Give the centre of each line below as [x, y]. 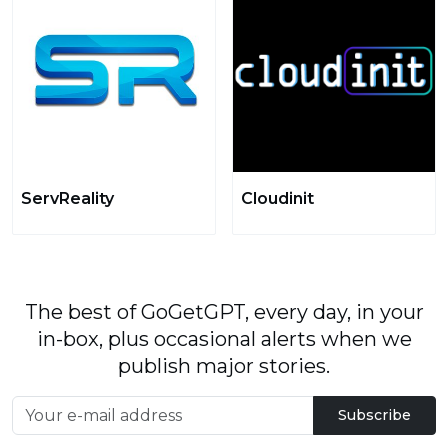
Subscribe [374, 415]
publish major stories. [224, 366]
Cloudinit [277, 198]
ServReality [67, 198]
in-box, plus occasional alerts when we [224, 339]
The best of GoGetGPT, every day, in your [224, 312]
